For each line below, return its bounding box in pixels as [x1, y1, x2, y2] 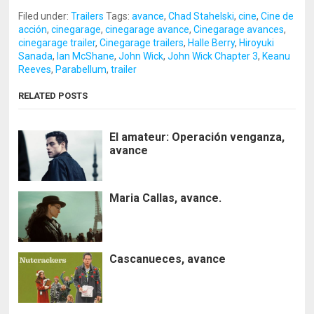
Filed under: [18, 10, 71, 22]
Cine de [261, 10, 294, 22]
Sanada [18, 50, 53, 62]
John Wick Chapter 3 [168, 50, 259, 62]
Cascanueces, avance [109, 252, 226, 266]
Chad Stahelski [168, 10, 235, 22]
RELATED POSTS [18, 90, 88, 101]
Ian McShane [57, 50, 115, 62]
